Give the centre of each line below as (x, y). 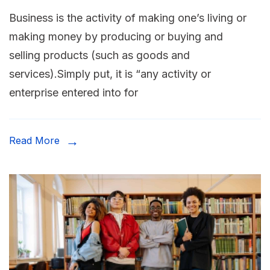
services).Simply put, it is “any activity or (110, 74)
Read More (34, 141)
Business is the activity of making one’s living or (128, 18)
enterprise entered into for (74, 93)
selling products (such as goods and (99, 55)
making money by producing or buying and (116, 37)
